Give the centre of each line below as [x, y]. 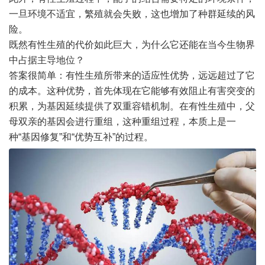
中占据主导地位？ [47, 60]
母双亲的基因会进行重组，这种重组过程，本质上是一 [122, 122]
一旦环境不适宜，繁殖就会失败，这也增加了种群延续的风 [132, 14]
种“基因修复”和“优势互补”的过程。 [81, 137]
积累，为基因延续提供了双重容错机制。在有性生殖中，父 [132, 106]
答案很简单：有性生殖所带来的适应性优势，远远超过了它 [132, 76]
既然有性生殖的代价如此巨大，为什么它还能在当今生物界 [132, 45]
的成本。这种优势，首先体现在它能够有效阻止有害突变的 [132, 91]
